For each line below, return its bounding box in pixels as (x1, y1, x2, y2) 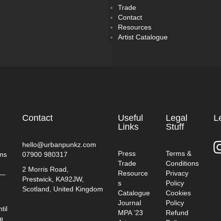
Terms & (166, 149, 191, 157)
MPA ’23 (117, 208, 143, 217)
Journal (117, 198, 141, 207)
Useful (117, 112, 143, 123)
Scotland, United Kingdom (22, 184, 103, 193)
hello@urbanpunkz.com (22, 140, 96, 148)
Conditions (166, 159, 199, 167)
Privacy (166, 169, 188, 177)
